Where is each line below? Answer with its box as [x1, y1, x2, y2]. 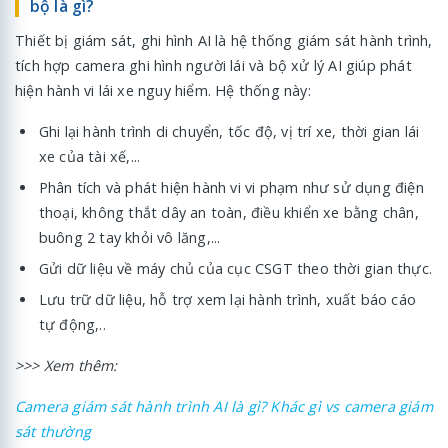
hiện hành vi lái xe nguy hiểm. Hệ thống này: [15, 81, 311, 101]
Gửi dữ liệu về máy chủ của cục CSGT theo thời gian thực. [38, 258, 433, 278]
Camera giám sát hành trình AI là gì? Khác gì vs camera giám [15, 397, 433, 417]
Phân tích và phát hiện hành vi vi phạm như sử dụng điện [38, 178, 424, 198]
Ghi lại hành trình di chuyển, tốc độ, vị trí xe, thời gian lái [38, 122, 420, 142]
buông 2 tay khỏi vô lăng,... [38, 228, 221, 248]
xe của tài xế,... [38, 147, 141, 167]
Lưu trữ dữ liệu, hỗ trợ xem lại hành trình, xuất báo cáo [38, 289, 417, 309]
